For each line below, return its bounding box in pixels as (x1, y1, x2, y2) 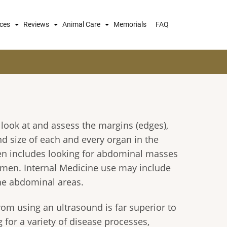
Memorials (113, 20, 146, 29)
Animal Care (62, 20, 100, 29)
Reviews (23, 20, 49, 29)
